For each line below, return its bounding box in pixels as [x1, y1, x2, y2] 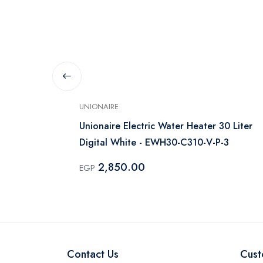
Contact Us [67, 246, 119, 262]
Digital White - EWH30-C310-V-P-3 [79, 135, 229, 149]
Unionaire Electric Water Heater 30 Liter [79, 119, 252, 133]
